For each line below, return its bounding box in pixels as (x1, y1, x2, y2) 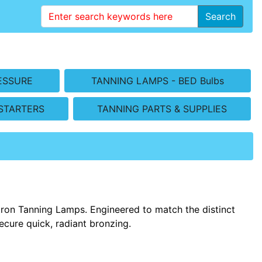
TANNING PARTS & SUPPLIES (96, 102, 227, 115)
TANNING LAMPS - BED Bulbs (91, 74, 224, 87)
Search (205, 11, 236, 22)
